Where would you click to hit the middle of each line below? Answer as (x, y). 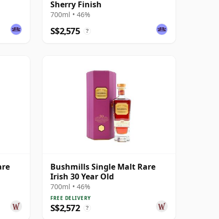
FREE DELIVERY (71, 198)
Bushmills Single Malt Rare (103, 166)
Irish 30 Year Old (82, 176)
